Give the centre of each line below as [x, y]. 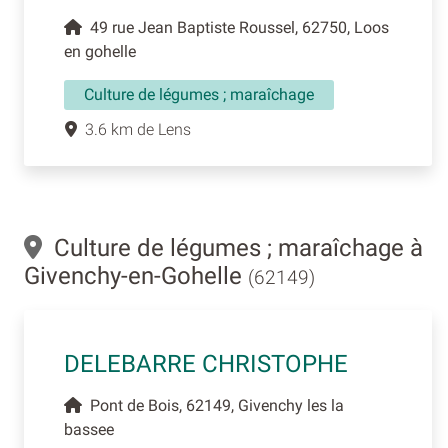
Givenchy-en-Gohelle [136, 276]
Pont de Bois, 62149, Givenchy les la [213, 406]
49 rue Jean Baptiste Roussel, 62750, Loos [235, 28]
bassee [89, 430]
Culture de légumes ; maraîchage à [232, 248]
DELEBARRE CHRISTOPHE [206, 364]
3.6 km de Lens [134, 130]
